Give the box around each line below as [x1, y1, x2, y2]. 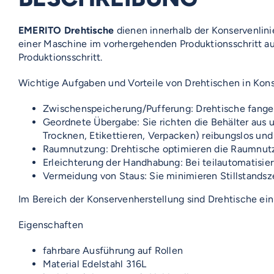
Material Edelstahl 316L [43, 257, 147, 270]
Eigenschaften [18, 218, 84, 231]
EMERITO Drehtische [18, 24, 114, 36]
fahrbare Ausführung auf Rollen [43, 244, 183, 256]
